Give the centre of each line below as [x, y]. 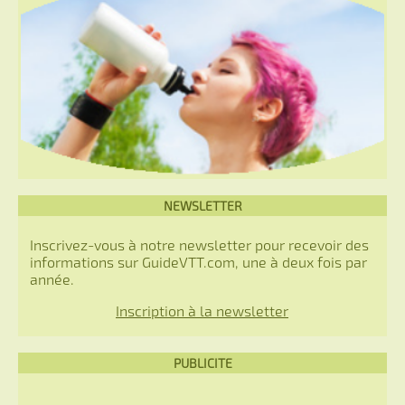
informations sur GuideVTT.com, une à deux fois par [198, 261]
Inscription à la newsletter [202, 310]
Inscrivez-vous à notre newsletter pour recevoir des [199, 244]
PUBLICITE [202, 363]
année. [52, 278]
